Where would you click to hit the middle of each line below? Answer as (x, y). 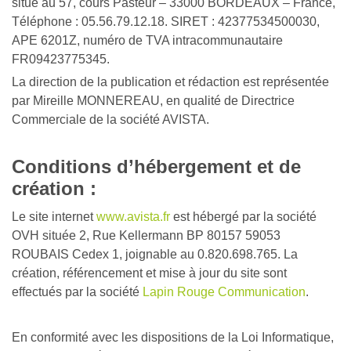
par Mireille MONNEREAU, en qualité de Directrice (153, 101)
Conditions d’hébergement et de (156, 166)
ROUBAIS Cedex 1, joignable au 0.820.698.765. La (155, 254)
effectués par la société (77, 292)
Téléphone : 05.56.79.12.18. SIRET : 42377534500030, (166, 22)
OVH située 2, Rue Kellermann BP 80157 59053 (146, 235)
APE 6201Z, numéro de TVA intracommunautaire (147, 40)
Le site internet (54, 217)
